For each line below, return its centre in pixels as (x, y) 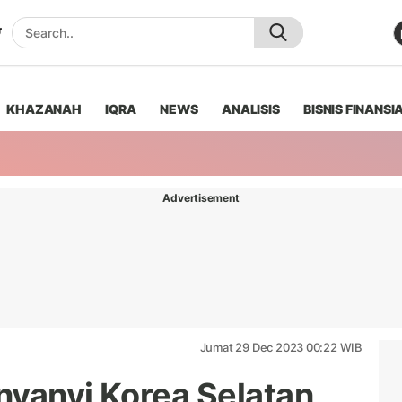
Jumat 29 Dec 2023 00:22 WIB (281, 347)
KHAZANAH (44, 109)
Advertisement (201, 197)
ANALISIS (251, 109)
